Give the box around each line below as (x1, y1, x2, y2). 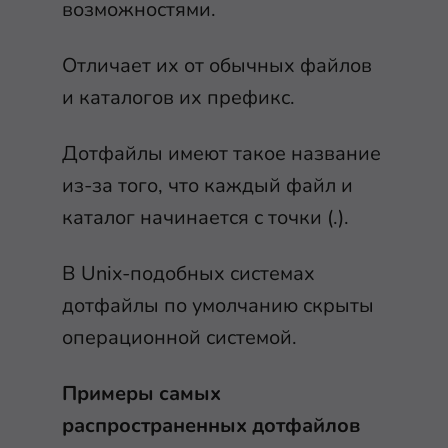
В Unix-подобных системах (62, 260, 315, 287)
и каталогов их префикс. (62, 84, 300, 111)
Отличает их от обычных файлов (62, 52, 372, 79)
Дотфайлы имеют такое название (62, 140, 381, 167)
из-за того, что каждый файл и (62, 172, 353, 199)
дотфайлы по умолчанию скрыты (62, 292, 374, 319)
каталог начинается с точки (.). (62, 204, 349, 231)
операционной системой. (62, 324, 302, 351)
